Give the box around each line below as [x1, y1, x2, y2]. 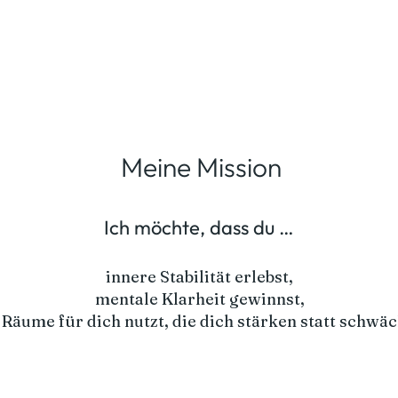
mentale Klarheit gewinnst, [94, 288, 305, 309]
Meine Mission [120, 149, 282, 184]
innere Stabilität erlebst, [106, 266, 293, 287]
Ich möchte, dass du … [103, 214, 294, 240]
